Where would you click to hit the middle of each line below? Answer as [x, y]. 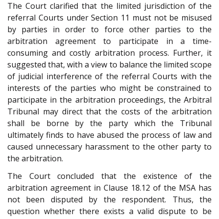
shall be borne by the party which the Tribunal [109, 123]
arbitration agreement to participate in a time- [109, 41]
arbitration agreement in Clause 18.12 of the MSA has [109, 188]
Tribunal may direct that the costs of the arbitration [109, 111]
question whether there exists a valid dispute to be [109, 211]
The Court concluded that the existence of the [109, 176]
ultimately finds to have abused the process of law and [109, 135]
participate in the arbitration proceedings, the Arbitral [109, 99]
